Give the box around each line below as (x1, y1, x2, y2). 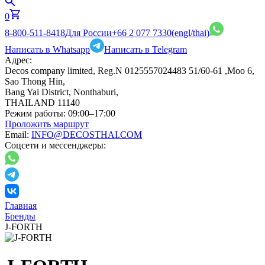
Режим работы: (5, 108, 66, 118)
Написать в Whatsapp (5, 44, 90, 54)
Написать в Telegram (104, 44, 187, 54)
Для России (65, 28, 112, 38)
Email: (5, 130, 29, 140)
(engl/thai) (172, 28, 209, 38)
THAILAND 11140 (5, 98, 80, 108)
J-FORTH (5, 222, 43, 232)
